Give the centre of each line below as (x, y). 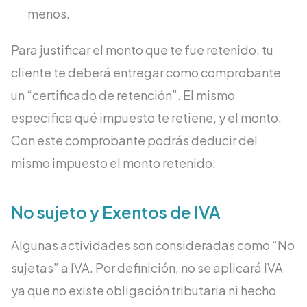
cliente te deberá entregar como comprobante (146, 73)
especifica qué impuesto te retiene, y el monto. (146, 118)
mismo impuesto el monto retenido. (113, 163)
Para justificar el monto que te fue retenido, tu (142, 50)
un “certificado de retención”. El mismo (123, 95)
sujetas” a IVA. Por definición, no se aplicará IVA (147, 268)
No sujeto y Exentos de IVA (116, 212)
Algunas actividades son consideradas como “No (153, 245)
